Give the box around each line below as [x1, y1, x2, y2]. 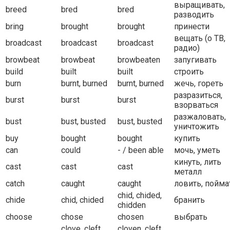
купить [174, 133, 200, 144]
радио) [174, 43, 200, 53]
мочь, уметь [174, 145, 220, 156]
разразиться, [174, 90, 222, 101]
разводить [174, 10, 214, 20]
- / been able [118, 145, 164, 156]
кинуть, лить [174, 157, 221, 167]
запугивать [174, 55, 217, 65]
